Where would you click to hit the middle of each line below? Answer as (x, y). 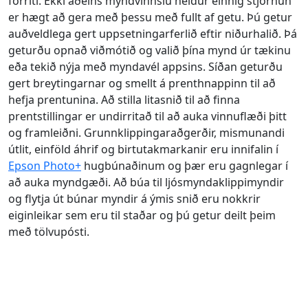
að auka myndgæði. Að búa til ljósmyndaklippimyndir (146, 182)
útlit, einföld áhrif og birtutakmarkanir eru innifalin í (143, 149)
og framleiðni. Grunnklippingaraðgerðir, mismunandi (146, 133)
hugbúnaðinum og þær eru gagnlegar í (185, 166)
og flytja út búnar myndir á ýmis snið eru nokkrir (134, 199)
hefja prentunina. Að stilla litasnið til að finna (124, 100)
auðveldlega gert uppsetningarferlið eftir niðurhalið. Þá (153, 34)
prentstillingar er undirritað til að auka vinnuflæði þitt (147, 116)
